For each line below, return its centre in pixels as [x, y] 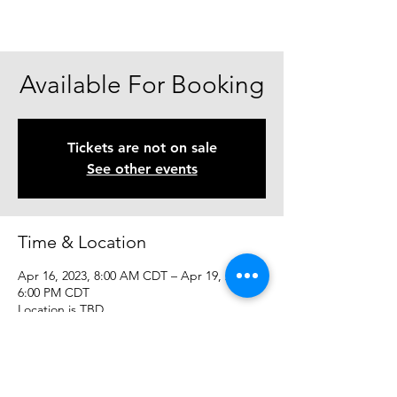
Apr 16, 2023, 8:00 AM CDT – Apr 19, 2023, [136, 275]
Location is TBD [61, 309]
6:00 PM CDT [54, 292]
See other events [142, 168]
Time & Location [82, 241]
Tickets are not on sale [142, 147]
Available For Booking [142, 84]
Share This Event [82, 361]
